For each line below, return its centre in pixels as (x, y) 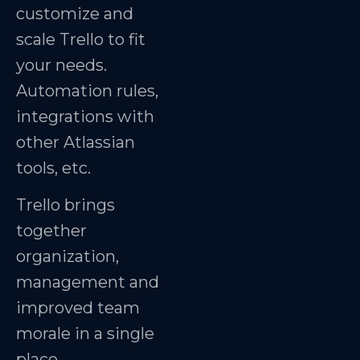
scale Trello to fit (81, 39)
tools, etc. (55, 168)
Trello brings (65, 205)
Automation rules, (87, 90)
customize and (75, 13)
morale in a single (85, 334)
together (51, 231)
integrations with (85, 116)
